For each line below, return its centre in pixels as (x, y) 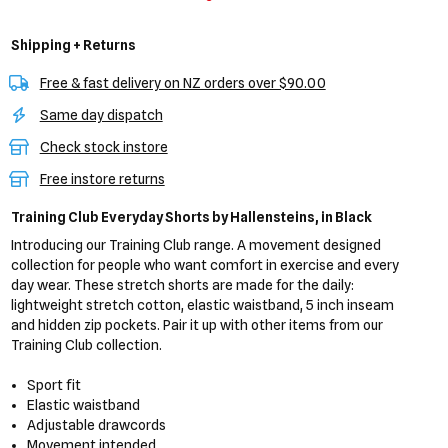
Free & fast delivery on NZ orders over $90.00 (182, 83)
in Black (345, 217)
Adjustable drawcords (97, 425)
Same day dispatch (101, 115)
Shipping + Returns (73, 45)
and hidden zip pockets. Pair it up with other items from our (196, 325)
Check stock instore (103, 147)
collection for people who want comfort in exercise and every (204, 265)
